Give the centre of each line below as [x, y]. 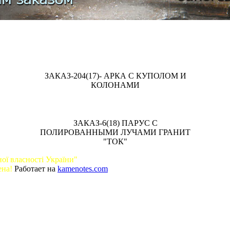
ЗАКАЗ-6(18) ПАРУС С [115, 123]
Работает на [35, 169]
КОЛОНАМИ [115, 85]
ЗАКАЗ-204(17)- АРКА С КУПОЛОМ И [115, 76]
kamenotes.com [83, 169]
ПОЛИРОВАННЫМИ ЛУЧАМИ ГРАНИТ [115, 132]
